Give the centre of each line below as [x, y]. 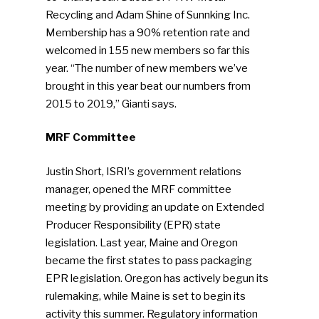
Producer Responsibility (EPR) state [134, 225]
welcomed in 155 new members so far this [148, 50]
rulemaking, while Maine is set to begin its [146, 296]
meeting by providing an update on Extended [155, 207]
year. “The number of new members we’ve [147, 68]
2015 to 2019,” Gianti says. [111, 104]
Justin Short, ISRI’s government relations [144, 171]
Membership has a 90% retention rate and [148, 32]
